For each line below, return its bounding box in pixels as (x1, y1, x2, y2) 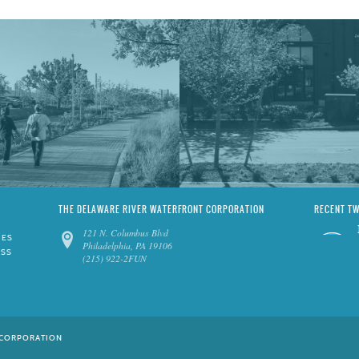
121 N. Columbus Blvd (82, 226, 168, 239)
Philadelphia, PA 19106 (82, 239, 172, 252)
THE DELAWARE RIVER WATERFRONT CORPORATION (58, 203, 264, 216)
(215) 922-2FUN (82, 252, 147, 264)
